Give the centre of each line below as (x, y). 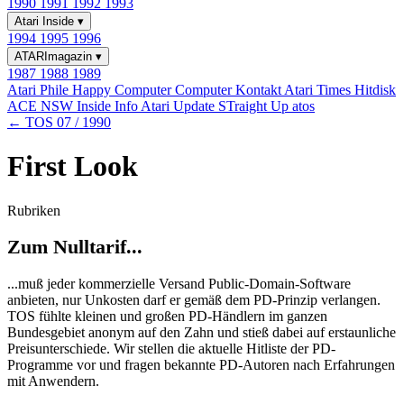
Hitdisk (375, 90)
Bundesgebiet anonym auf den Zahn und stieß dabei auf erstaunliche (202, 333)
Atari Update (179, 106)
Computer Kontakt (230, 90)
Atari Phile (40, 90)
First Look (73, 166)
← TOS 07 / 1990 (59, 122)
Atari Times (319, 90)
